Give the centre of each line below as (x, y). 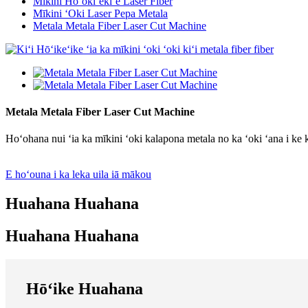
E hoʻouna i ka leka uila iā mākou (78, 175)
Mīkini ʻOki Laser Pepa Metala (100, 13)
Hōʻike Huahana (85, 289)
